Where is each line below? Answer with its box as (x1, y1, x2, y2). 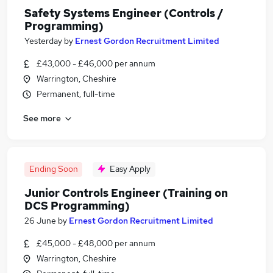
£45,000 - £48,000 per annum (37, 238, 155, 249)
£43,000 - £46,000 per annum (37, 58, 155, 69)
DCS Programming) (24, 199, 130, 213)
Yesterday (24, 35, 62, 46)
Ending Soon (29, 163, 78, 174)
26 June (24, 215, 56, 226)
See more (23, 112, 61, 124)
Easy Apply (110, 163, 151, 174)
